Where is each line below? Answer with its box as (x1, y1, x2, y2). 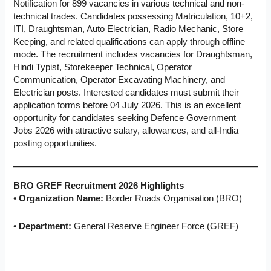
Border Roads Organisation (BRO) (103, 193, 243, 203)
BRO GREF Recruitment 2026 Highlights (13, 180, 184, 191)
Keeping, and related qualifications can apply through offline (13, 37, 246, 47)
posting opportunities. (13, 139, 97, 149)
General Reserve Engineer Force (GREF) (71, 221, 239, 232)
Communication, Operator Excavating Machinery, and (13, 75, 226, 85)
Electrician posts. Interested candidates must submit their (13, 88, 240, 98)
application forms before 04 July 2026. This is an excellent (13, 100, 241, 111)
